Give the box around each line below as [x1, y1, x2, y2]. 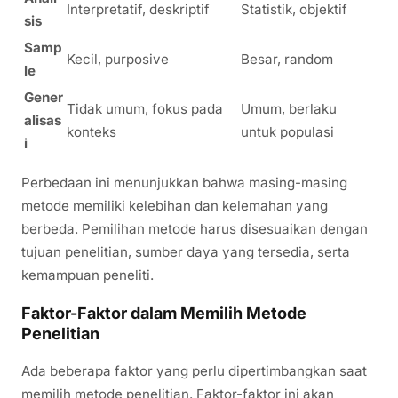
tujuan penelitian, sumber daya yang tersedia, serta [21, 243, 350, 260]
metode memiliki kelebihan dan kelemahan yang [21, 196, 328, 214]
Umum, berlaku [241, 99, 337, 117]
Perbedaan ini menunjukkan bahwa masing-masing [21, 173, 347, 191]
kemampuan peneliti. [21, 266, 154, 283]
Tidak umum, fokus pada [67, 99, 223, 117]
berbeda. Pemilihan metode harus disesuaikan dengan [21, 219, 368, 237]
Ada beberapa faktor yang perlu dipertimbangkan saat [21, 362, 367, 379]
